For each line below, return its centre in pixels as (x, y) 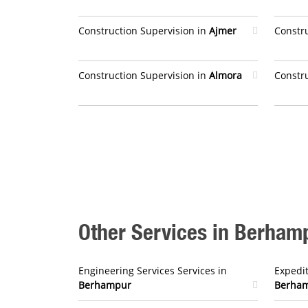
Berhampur (105, 285)
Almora (225, 75)
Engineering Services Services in (153, 271)
